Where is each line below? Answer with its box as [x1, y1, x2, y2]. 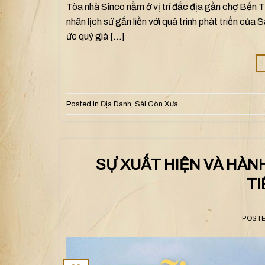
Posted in [66, 99, 101, 108]
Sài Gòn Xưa [135, 99, 178, 108]
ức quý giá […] [66, 31, 125, 42]
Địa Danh [101, 99, 131, 108]
